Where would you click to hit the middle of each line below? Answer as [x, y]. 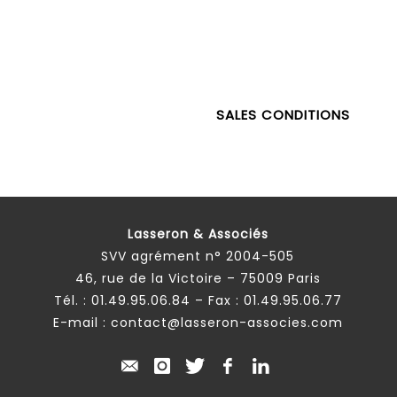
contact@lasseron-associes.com [226, 323]
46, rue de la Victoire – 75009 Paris [198, 278]
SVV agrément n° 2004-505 [198, 256]
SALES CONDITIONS [283, 115]
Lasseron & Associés [198, 234]
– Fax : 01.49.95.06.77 [266, 300]
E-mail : [82, 323]
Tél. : [72, 300]
